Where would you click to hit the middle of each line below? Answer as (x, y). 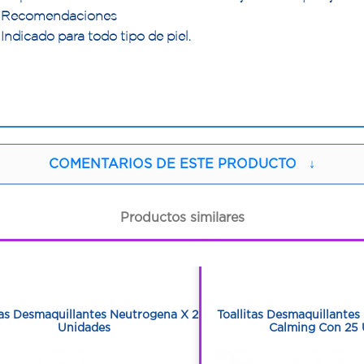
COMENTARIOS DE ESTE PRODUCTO (173, 164)
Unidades (84, 327)
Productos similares (182, 217)
